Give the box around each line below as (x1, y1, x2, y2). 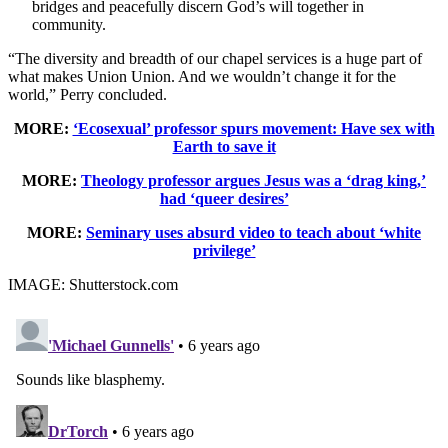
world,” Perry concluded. (8, 85, 167, 103)
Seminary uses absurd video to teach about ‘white (86, 223, 421, 241)
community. (32, 15, 106, 33)
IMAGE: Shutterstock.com (8, 275, 178, 293)
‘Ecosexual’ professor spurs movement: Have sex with (72, 119, 435, 137)
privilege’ (192, 241, 256, 259)
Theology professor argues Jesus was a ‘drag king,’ (81, 171, 426, 189)
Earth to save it (172, 137, 276, 155)
